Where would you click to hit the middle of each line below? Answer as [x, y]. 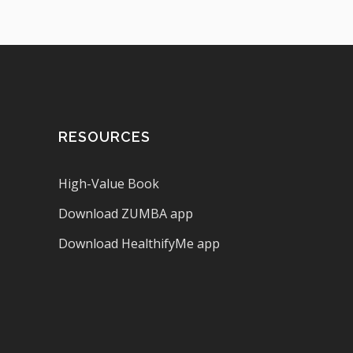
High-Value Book [108, 183]
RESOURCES [104, 136]
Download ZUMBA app [125, 213]
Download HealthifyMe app [139, 243]
